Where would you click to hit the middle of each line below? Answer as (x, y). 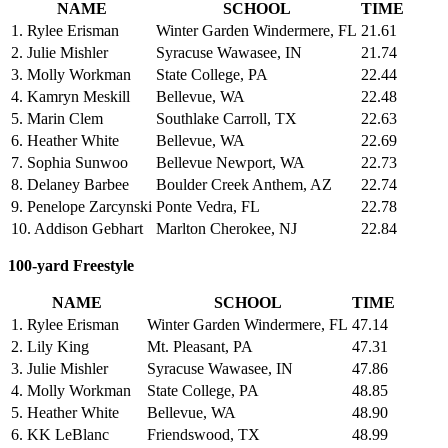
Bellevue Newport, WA (230, 162)
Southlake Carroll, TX (226, 118)
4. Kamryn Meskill (70, 96)
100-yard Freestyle (71, 265)
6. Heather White (65, 140)
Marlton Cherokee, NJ (226, 228)
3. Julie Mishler (59, 368)
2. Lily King (50, 346)
